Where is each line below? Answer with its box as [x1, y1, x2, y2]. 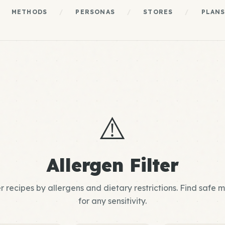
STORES [143, 8, 173, 16]
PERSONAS [75, 8, 115, 16]
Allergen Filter [47, 154, 178, 176]
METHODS [11, 8, 48, 16]
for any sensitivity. [78, 196, 147, 206]
